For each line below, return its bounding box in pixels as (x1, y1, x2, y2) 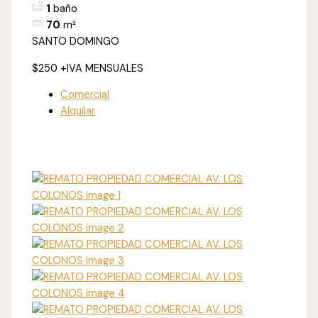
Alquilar (60, 104, 96, 119)
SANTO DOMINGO (32, 35, 120, 49)
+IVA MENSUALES (60, 61, 144, 75)
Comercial (60, 88, 110, 102)
